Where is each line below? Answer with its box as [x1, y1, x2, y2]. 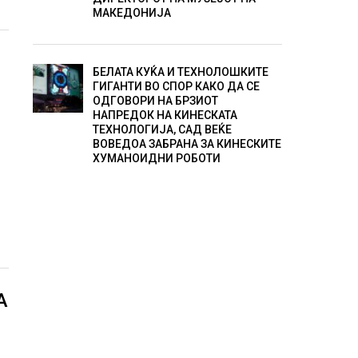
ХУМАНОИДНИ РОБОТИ [92, 152, 221, 165]
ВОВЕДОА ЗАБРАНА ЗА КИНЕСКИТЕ [92, 137, 281, 151]
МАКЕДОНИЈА [92, 6, 171, 20]
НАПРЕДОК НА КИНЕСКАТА [92, 109, 237, 122]
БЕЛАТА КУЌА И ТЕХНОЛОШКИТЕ [92, 66, 268, 79]
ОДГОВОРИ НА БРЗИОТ [92, 94, 218, 108]
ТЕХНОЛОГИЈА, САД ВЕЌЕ [92, 123, 232, 137]
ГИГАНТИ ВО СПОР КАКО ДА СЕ [92, 80, 260, 93]
